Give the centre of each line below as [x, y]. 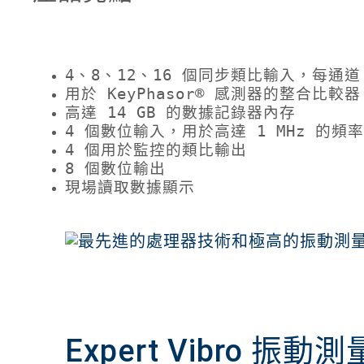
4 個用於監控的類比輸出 [156, 150]
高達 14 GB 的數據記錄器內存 [180, 113]
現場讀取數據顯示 [130, 188]
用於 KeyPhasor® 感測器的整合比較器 [213, 94]
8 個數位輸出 [115, 169]
